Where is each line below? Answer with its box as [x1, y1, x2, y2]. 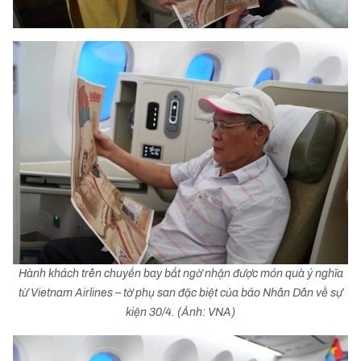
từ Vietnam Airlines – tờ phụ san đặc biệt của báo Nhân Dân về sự [19, 287, 342, 299]
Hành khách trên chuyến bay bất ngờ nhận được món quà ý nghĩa [18, 268, 343, 280]
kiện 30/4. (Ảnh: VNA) [126, 306, 235, 318]
